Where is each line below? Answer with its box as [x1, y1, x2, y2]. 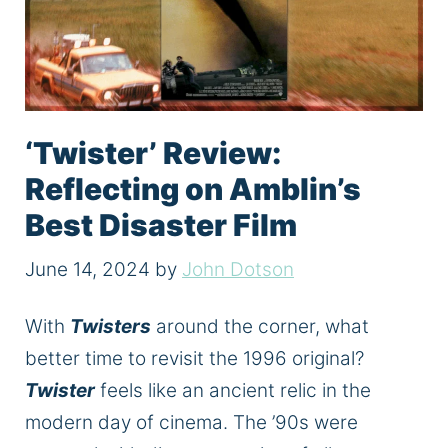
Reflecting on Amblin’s [25, 171, 361, 208]
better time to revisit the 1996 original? [25, 347, 364, 371]
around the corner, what [151, 315, 369, 339]
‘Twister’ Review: [25, 135, 281, 172]
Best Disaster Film [25, 207, 297, 244]
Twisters [70, 315, 151, 339]
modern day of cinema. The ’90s [25, 411, 314, 435]
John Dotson [182, 257, 294, 281]
